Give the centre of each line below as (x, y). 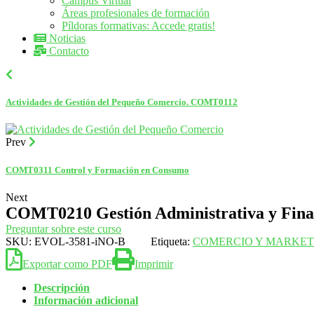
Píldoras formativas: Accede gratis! (138, 26)
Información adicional (86, 300)
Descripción (62, 287)
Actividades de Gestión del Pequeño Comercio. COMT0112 (122, 102)
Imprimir (154, 264)
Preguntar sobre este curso (63, 228)
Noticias (66, 38)
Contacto (68, 51)
